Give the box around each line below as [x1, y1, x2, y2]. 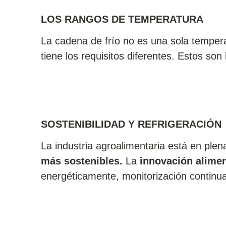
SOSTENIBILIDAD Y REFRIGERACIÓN [40, 119, 221, 130]
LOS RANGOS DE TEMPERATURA [40, 14, 203, 25]
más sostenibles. [40, 155, 123, 167]
